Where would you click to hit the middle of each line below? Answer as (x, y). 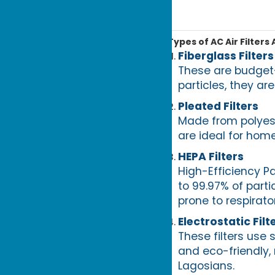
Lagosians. (206, 265)
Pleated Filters (218, 106)
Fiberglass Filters (226, 56)
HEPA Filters (211, 156)
